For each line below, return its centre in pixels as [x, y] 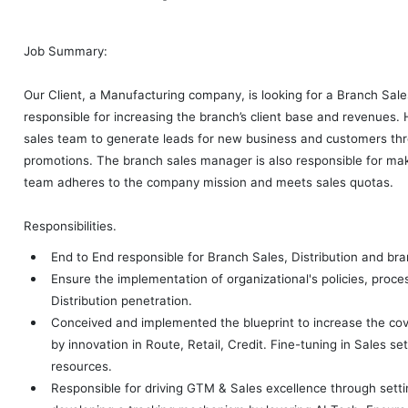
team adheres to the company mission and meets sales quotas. [209, 183]
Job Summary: [66, 51]
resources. [82, 367]
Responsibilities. [70, 226]
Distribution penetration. [122, 301]
